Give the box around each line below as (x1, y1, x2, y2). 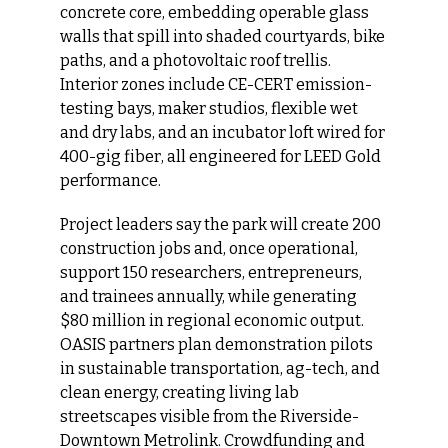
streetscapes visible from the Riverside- (60, 406, 359, 426)
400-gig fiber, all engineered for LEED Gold (60, 146, 381, 166)
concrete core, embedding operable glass (60, 2, 369, 22)
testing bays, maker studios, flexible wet (60, 98, 358, 118)
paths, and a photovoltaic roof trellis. (60, 50, 331, 70)
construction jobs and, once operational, (60, 238, 358, 258)
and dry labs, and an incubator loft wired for (60, 122, 385, 142)
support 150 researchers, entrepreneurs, (60, 262, 362, 282)
